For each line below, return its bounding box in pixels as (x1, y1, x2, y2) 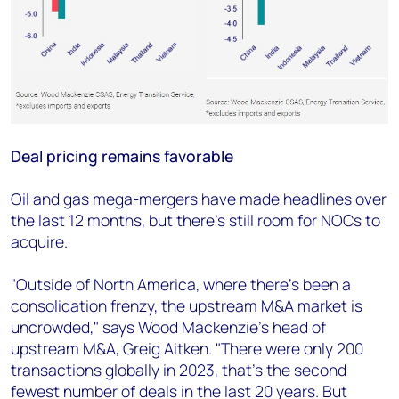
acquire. (11, 230, 68, 252)
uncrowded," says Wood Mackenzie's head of (11, 315, 326, 338)
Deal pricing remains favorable (11, 144, 233, 167)
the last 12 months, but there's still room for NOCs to (11, 208, 380, 231)
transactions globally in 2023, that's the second (11, 358, 346, 380)
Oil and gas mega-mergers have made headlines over (11, 187, 387, 209)
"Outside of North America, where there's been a (11, 273, 351, 295)
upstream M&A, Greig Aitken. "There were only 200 (11, 337, 363, 359)
